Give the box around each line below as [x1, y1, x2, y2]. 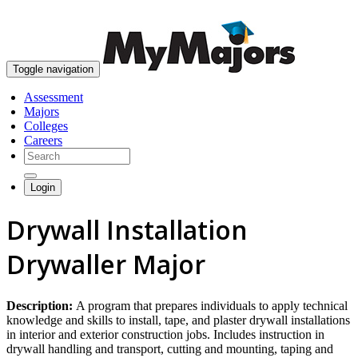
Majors [24, 105, 59, 118]
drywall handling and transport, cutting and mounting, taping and [6, 341, 333, 356]
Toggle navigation [13, 63, 93, 75]
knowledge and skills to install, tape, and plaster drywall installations [6, 312, 350, 327]
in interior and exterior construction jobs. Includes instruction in [6, 327, 324, 341]
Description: [6, 298, 76, 312]
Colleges [24, 119, 68, 133]
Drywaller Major [6, 247, 205, 282]
